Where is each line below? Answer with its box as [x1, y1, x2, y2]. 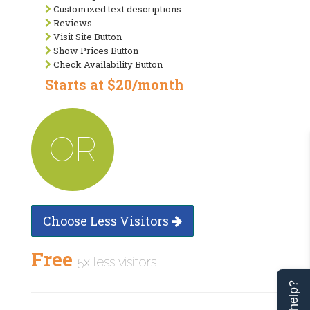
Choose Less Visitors [43, 212, 172, 229]
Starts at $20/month [45, 75, 184, 93]
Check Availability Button [51, 57, 163, 71]
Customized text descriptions [51, 2, 181, 15]
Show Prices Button [51, 44, 138, 57]
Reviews [51, 16, 92, 29]
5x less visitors [77, 254, 156, 269]
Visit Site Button [51, 30, 122, 43]
